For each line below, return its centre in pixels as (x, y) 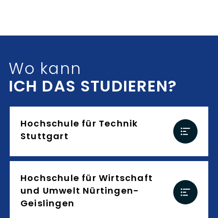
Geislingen (47, 203)
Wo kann (45, 68)
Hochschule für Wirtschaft (87, 178)
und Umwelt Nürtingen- (80, 191)
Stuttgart (45, 136)
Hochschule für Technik (79, 123)
